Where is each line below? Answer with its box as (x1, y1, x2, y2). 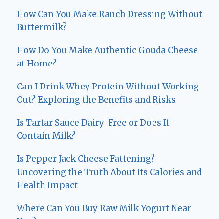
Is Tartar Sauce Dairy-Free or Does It (17, 117, 169, 129)
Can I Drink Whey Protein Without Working (17, 81, 199, 92)
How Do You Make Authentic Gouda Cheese (17, 45, 198, 56)
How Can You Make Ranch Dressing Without (17, 9, 202, 20)
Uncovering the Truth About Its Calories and (17, 167, 202, 178)
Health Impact (17, 180, 78, 191)
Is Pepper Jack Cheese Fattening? (17, 153, 155, 165)
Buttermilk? (17, 22, 67, 33)
